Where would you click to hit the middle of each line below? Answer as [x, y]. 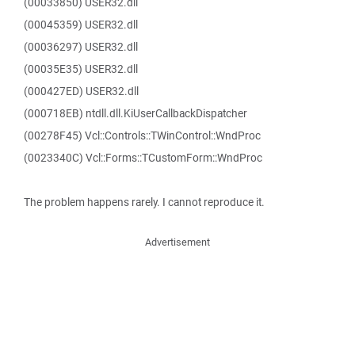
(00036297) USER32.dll [81, 47]
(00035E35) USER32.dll [81, 69]
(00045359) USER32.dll [81, 25]
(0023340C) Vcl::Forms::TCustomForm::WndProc [143, 158]
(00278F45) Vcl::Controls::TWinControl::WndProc [142, 136]
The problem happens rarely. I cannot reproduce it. [144, 202]
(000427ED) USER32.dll [81, 91]
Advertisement [177, 242]
